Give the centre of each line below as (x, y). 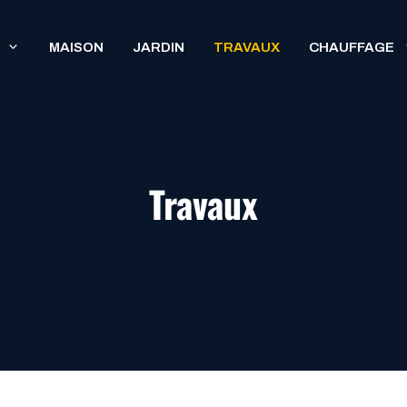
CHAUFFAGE (352, 47)
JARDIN (159, 47)
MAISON (76, 47)
